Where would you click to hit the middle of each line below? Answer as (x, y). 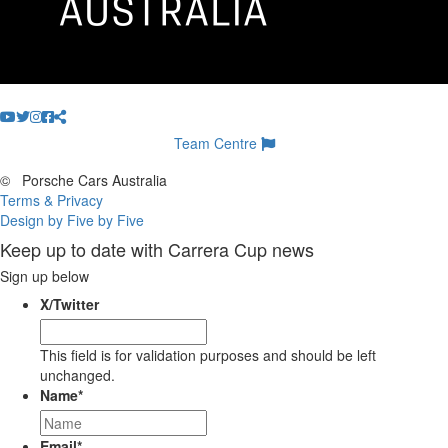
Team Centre (217, 143)
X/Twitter (69, 304)
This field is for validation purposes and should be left (208, 355)
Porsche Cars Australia (92, 180)
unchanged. (77, 375)
